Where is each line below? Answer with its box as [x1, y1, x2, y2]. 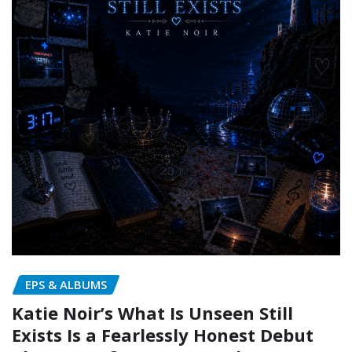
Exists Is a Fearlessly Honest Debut [12, 323, 313, 347]
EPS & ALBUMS [25, 276, 107, 292]
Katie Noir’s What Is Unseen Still [12, 301, 293, 325]
